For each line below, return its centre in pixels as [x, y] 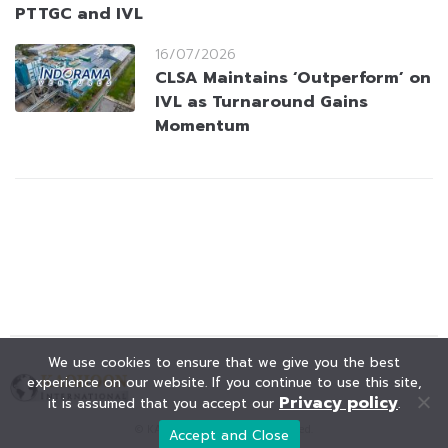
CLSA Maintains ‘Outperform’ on [293, 78]
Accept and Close [229, 435]
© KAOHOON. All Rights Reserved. [224, 430]
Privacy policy [338, 403]
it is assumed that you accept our [163, 403]
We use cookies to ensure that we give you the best [224, 362]
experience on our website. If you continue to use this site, [224, 382]
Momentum [202, 126]
